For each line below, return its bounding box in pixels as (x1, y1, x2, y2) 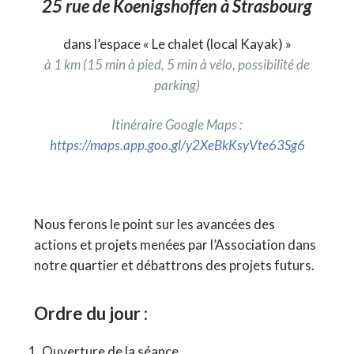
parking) (154, 76, 200, 93)
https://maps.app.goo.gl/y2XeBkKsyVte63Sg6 (49, 136, 305, 153)
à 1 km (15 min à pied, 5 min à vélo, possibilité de (44, 55, 310, 73)
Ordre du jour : (33, 302, 148, 324)
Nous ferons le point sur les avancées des (33, 215, 275, 232)
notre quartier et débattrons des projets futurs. (33, 256, 314, 273)
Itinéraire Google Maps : (111, 115, 243, 133)
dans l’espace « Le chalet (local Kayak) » (62, 35, 292, 52)
